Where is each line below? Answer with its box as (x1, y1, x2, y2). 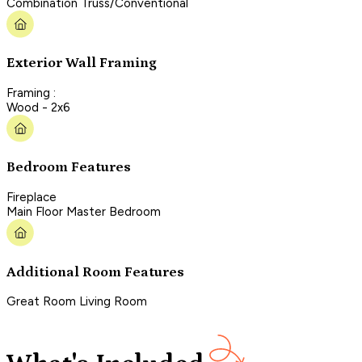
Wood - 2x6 (6, 99, 70, 115)
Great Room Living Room (6, 294, 147, 309)
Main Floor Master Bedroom (6, 204, 161, 219)
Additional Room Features (6, 263, 184, 280)
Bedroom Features (6, 159, 131, 176)
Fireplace (6, 189, 57, 204)
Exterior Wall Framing (6, 55, 157, 72)
